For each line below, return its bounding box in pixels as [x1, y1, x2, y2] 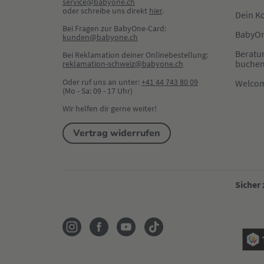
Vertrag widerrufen [73, 127, 160, 140]
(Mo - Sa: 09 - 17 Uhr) [62, 85, 133, 97]
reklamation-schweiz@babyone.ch [62, 58, 183, 70]
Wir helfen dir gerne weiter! [62, 103, 157, 114]
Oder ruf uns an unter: [62, 77, 141, 88]
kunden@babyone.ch [62, 32, 138, 43]
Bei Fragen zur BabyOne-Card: [62, 23, 166, 34]
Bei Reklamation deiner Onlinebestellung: [62, 49, 208, 61]
